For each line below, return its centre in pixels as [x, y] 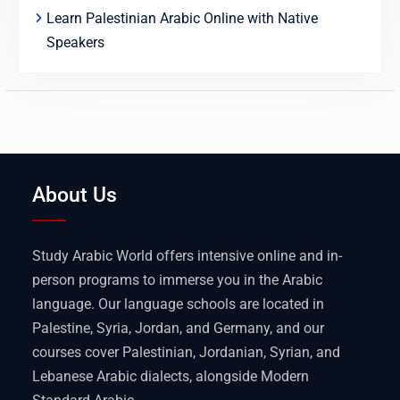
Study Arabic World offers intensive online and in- [187, 256]
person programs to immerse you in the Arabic [178, 280]
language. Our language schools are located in [179, 304]
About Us [75, 196]
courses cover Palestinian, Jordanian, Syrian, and [187, 353]
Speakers [75, 43]
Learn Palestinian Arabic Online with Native [182, 19]
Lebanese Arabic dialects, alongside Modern [171, 377]
